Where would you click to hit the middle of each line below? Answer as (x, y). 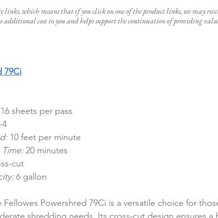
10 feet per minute (44, 137)
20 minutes (45, 151)
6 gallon (30, 177)
